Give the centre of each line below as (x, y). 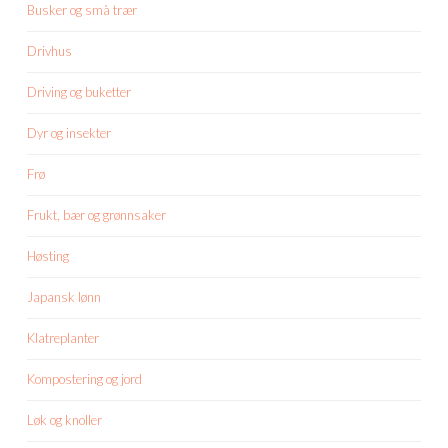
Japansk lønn (64, 296)
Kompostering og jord (84, 378)
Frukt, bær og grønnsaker (96, 214)
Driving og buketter (79, 91)
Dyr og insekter (69, 132)
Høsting (48, 255)
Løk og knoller (64, 419)
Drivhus (49, 50)
